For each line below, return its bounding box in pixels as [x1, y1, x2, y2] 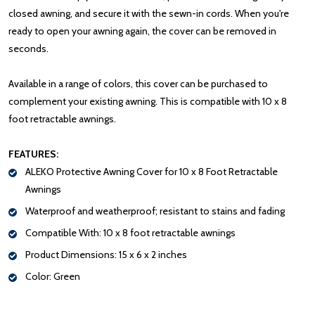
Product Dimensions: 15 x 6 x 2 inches [25, 247, 187, 261]
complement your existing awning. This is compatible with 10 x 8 [8, 94, 287, 108]
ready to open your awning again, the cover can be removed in [8, 24, 276, 37]
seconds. [8, 41, 49, 55]
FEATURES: [8, 147, 58, 160]
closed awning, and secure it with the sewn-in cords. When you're [8, 6, 289, 20]
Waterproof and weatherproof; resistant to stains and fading [25, 204, 285, 217]
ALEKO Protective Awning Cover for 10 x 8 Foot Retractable [25, 165, 278, 178]
